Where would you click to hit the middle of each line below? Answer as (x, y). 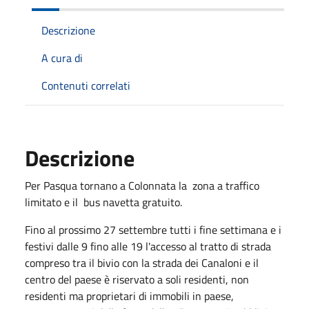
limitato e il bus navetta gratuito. (103, 202)
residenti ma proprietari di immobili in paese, (129, 296)
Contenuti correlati (86, 85)
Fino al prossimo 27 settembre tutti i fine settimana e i (153, 229)
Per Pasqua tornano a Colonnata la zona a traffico (142, 185)
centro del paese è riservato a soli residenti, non (137, 279)
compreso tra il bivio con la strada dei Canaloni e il (142, 262)
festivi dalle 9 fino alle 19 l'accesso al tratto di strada (148, 246)
